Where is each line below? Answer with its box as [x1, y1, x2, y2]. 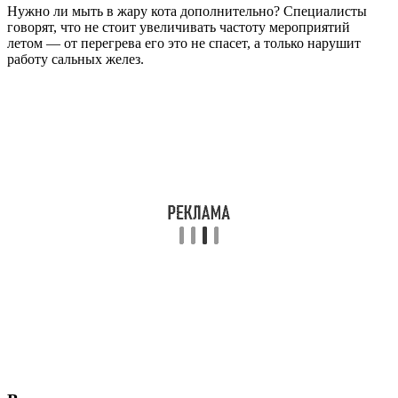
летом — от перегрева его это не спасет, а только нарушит [7, 35, 361, 51]
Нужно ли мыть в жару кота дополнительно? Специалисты [7, 3, 367, 19]
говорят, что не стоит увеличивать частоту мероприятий [7, 19, 350, 35]
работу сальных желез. [7, 51, 144, 67]
